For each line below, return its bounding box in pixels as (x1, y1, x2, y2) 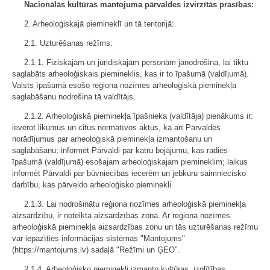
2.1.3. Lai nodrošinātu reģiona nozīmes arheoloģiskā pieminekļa (24, 199, 246, 209)
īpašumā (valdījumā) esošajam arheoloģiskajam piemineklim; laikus (12, 157, 248, 166)
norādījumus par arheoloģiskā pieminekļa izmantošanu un (12, 134, 212, 143)
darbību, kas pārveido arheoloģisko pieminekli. (12, 180, 174, 189)
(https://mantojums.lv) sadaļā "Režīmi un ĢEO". (12, 245, 180, 254)
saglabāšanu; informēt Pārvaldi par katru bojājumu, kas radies (12, 146, 228, 155)
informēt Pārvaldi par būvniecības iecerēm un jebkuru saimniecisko (12, 169, 246, 178)
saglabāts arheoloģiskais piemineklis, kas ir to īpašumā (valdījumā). (12, 69, 249, 78)
